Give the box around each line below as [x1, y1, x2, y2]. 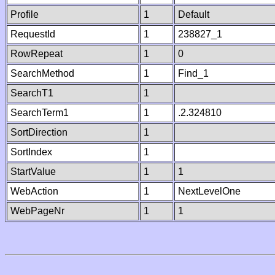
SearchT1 [10, 88, 53, 98]
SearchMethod [10, 68, 74, 79]
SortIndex [10, 147, 52, 157]
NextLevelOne [178, 186, 241, 196]
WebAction [10, 186, 58, 196]
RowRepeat [10, 48, 63, 59]
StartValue [10, 166, 56, 177]
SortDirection [10, 127, 68, 137]
